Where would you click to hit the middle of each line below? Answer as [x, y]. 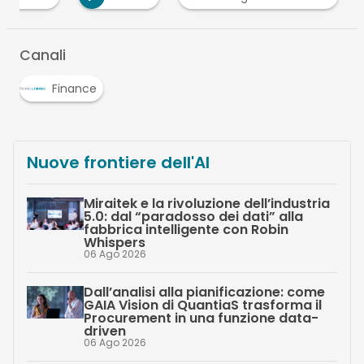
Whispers [114, 243]
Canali [42, 56]
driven [104, 331]
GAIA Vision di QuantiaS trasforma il [202, 305]
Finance [74, 89]
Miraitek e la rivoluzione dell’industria [206, 204]
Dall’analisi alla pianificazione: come [204, 292]
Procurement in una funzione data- [201, 318]
